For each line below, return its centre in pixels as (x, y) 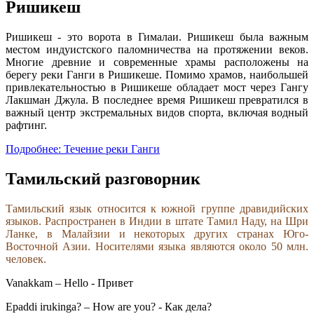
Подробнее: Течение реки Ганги (83, 149)
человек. (26, 259)
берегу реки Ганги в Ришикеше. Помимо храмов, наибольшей (157, 75)
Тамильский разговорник (103, 178)
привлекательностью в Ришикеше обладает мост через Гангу (157, 88)
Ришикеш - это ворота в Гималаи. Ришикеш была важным (157, 37)
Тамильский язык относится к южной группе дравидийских (157, 208)
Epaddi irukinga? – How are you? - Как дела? (109, 306)
